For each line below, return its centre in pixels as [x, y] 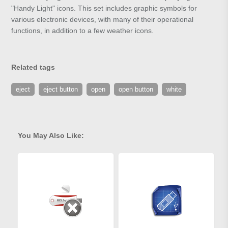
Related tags [33, 67]
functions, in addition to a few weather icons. [83, 31]
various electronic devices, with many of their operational [103, 20]
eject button [61, 90]
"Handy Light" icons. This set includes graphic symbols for [104, 8]
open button [136, 90]
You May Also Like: [51, 136]
